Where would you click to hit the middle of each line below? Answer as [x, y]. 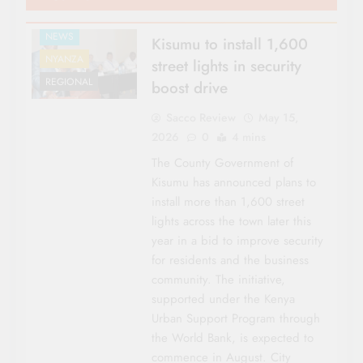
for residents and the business [230, 260]
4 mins [248, 137]
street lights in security [226, 66]
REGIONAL [69, 82]
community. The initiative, [218, 279]
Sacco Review [201, 117]
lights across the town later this [231, 221]
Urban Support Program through [235, 318]
